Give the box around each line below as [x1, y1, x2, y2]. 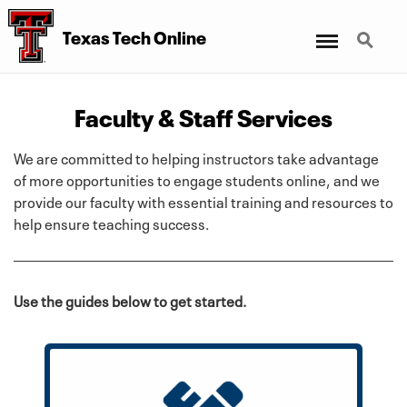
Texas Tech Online [62, 23, 206, 50]
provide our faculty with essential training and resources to [14, 189, 393, 212]
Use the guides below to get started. [14, 288, 246, 311]
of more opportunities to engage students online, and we [14, 167, 380, 190]
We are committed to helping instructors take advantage [14, 145, 379, 168]
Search [346, 21, 393, 38]
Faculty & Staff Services [74, 97, 333, 133]
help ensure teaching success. [14, 211, 209, 233]
